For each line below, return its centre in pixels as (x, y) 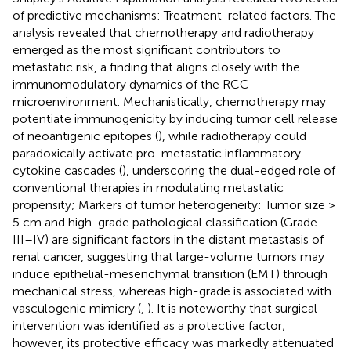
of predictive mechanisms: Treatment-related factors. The (174, 15)
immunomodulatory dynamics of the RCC (131, 84)
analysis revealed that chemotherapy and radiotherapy (163, 32)
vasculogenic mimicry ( (77, 308)
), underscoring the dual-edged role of (229, 170)
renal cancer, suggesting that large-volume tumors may (168, 256)
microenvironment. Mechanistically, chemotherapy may (169, 101)
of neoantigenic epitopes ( (85, 136)
